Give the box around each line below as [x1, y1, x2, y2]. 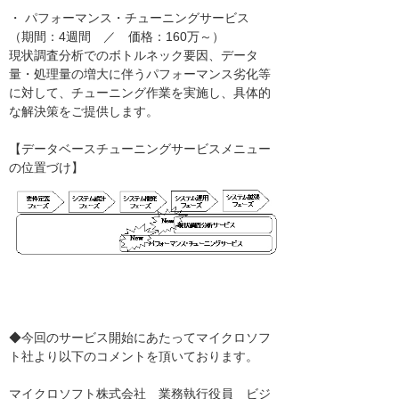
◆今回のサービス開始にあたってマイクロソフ [9, 330, 271, 346]
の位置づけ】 [9, 160, 84, 175]
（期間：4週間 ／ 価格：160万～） [9, 29, 224, 45]
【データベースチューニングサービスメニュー [9, 142, 271, 157]
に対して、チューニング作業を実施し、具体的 [9, 85, 271, 101]
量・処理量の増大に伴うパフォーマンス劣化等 [9, 67, 271, 82]
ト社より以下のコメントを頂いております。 [9, 349, 258, 364]
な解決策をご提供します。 [9, 104, 159, 119]
